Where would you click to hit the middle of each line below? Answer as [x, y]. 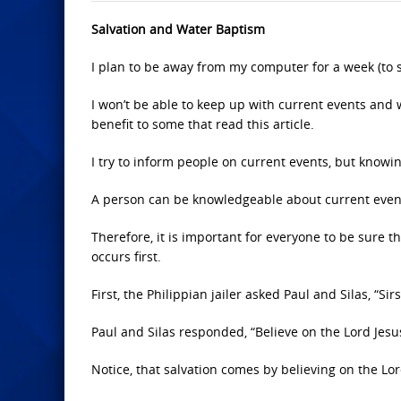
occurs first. [126, 256]
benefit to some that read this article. [203, 124]
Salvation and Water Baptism [178, 29]
